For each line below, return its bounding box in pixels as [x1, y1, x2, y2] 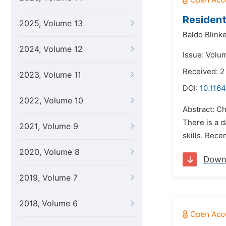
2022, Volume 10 [19, 96, 83, 105]
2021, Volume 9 [19, 122, 78, 131]
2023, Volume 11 [19, 70, 81, 80]
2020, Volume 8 [19, 147, 80, 157]
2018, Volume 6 [19, 199, 78, 208]
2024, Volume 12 [19, 44, 83, 54]
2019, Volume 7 [19, 173, 78, 183]
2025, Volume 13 [19, 19, 83, 28]
